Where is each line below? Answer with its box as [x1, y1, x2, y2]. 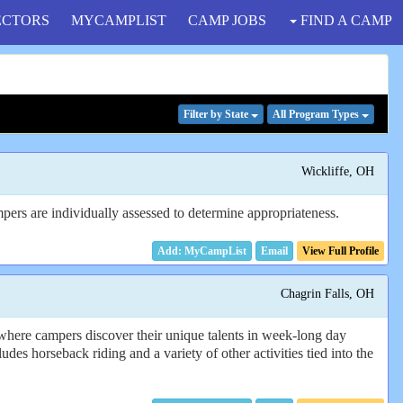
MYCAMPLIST [71, 13, 166, 28]
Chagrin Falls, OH [280, 285, 374, 300]
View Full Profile [302, 244, 379, 257]
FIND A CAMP [297, 13, 392, 28]
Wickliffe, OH [300, 164, 374, 179]
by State [210, 108, 248, 121]
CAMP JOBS [188, 13, 266, 28]
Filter [183, 108, 210, 121]
